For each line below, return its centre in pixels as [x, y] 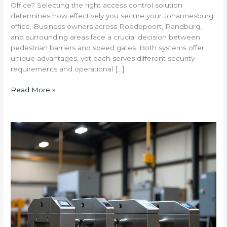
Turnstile [25, 169]
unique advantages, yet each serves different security [103, 58]
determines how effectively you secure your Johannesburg [112, 15]
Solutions [26, 180]
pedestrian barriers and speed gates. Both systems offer [108, 47]
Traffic [20, 212]
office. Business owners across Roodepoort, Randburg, [106, 26]
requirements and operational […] [68, 69]
